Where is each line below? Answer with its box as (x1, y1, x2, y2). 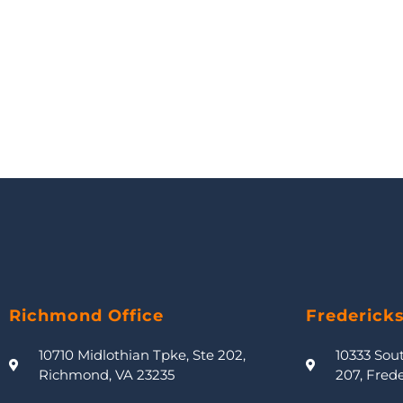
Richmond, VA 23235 (38, 366, 175, 384)
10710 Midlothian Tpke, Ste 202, (38, 346, 246, 364)
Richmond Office (9, 306, 164, 327)
